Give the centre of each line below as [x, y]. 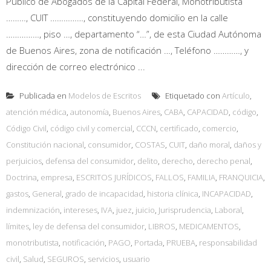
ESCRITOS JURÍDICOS [114, 177]
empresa [57, 177]
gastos [17, 193]
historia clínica [173, 193]
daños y [247, 144]
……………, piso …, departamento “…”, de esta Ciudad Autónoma [134, 34]
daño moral [209, 144]
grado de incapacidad [104, 193]
